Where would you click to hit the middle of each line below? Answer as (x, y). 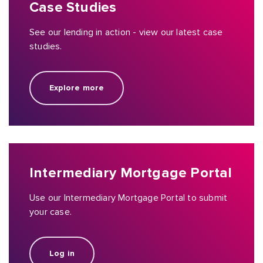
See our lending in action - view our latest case (126, 32)
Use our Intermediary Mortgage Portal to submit (129, 198)
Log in (62, 253)
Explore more (77, 88)
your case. (50, 212)
